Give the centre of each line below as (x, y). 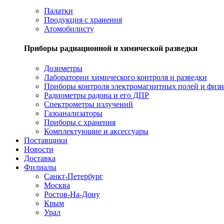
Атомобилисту (69, 29)
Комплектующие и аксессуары (96, 131)
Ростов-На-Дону (72, 194)
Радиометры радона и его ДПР (96, 95)
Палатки (58, 11)
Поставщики (46, 140)
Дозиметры (63, 68)
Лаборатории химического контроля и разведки (125, 77)
